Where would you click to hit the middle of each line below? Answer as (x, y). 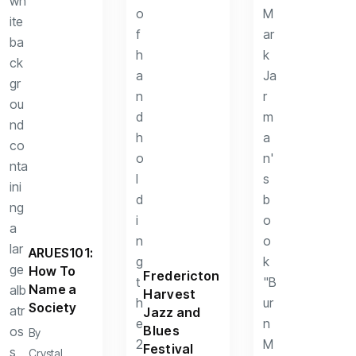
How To (52, 271)
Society (52, 308)
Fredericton (182, 275)
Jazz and (172, 312)
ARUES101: (61, 253)
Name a (52, 289)
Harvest (170, 294)
